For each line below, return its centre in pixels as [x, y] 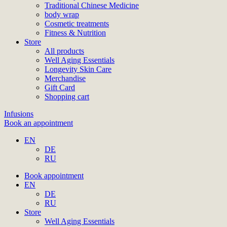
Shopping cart [67, 96]
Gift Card [60, 87]
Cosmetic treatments [77, 23]
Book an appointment [39, 123]
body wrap [62, 14]
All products [64, 51]
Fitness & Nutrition [75, 32]
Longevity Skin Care [78, 69]
